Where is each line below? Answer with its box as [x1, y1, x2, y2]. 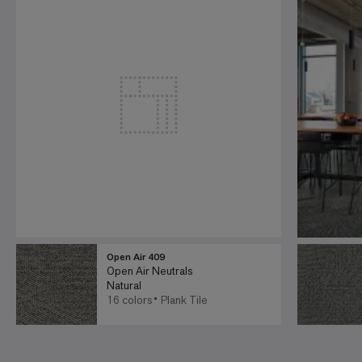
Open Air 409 [107, 250, 165, 264]
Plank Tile [161, 293, 208, 308]
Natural [107, 278, 141, 293]
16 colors [107, 293, 152, 308]
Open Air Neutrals [107, 263, 192, 279]
